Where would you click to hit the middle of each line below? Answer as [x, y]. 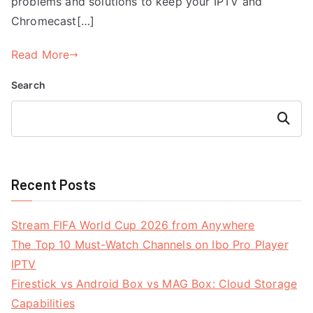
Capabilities [43, 304]
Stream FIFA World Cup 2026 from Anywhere [133, 225]
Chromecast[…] [53, 21]
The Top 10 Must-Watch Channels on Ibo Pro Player [150, 245]
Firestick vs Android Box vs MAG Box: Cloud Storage [154, 284]
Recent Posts [53, 185]
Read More [41, 55]
